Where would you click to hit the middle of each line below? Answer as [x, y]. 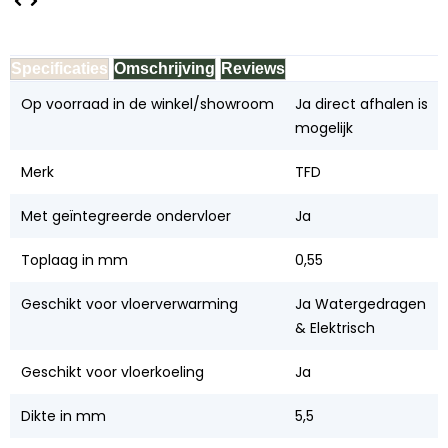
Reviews [253, 68]
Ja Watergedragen [360, 303]
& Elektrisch [334, 327]
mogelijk [323, 127]
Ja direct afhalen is [361, 103]
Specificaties [59, 68]
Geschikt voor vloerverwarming [129, 303]
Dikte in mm [63, 415]
